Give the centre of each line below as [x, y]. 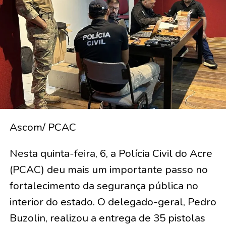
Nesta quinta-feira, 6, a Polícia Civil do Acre [111, 153]
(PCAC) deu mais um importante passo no [108, 169]
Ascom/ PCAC [43, 127]
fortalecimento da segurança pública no [104, 185]
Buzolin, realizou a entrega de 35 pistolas [107, 218]
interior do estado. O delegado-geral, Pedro [113, 202]
